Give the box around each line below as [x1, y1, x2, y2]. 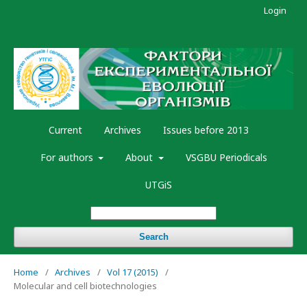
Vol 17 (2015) [107, 266, 158, 279]
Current [49, 123, 82, 137]
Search [138, 232, 169, 243]
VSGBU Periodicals [185, 151, 267, 164]
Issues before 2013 [163, 123, 249, 137]
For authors [40, 151, 96, 164]
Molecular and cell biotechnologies [14, 280, 157, 293]
